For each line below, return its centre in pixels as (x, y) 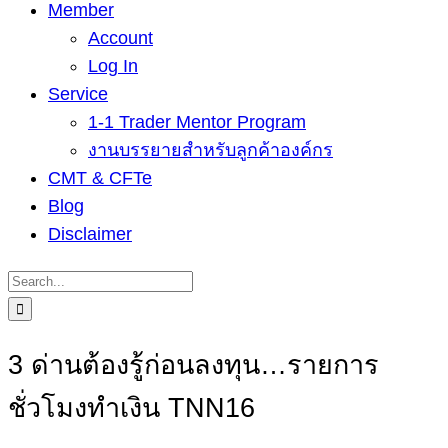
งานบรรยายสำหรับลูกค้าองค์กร (210, 150)
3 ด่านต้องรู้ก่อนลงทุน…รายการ (193, 365)
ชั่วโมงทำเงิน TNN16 (131, 408)
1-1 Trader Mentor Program (197, 122)
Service (78, 94)
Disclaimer (90, 234)
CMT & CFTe (100, 178)
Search (35, 279)
